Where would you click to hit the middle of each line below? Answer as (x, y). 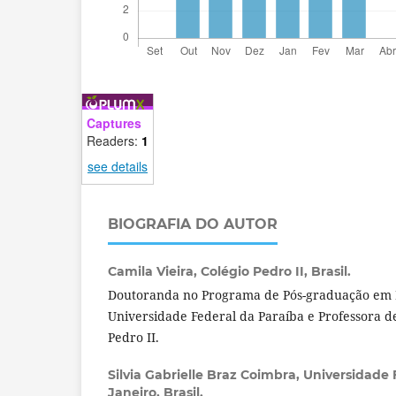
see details (118, 166)
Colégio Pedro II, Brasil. (276, 271)
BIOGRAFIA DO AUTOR (193, 224)
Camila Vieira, (154, 271)
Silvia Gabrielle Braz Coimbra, (206, 374)
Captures (114, 122)
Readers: (114, 140)
